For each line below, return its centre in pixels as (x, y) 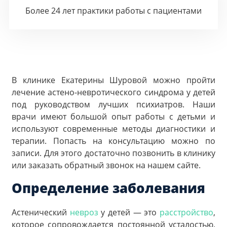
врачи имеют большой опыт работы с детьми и (113, 117)
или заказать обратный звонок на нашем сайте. (106, 165)
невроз (84, 212)
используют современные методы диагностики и (113, 129)
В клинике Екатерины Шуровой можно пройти (113, 80)
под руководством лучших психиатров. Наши (113, 104)
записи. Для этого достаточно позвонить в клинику (113, 153)
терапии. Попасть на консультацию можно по (113, 141)
